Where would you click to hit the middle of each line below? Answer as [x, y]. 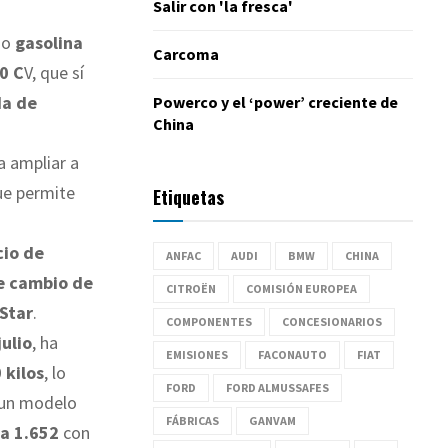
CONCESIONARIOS [332, 321]
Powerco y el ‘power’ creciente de [275, 101]
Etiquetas [188, 196]
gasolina [49, 43]
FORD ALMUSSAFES [277, 387]
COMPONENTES [209, 321]
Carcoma [186, 53]
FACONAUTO [292, 354]
